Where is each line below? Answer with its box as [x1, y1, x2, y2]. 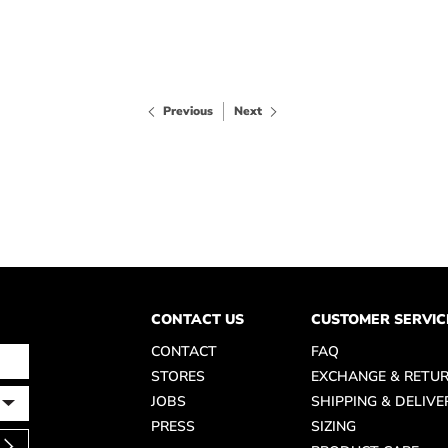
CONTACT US [151, 310, 244, 329]
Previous [163, 103, 213, 119]
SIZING [311, 417, 356, 436]
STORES [151, 367, 205, 386]
